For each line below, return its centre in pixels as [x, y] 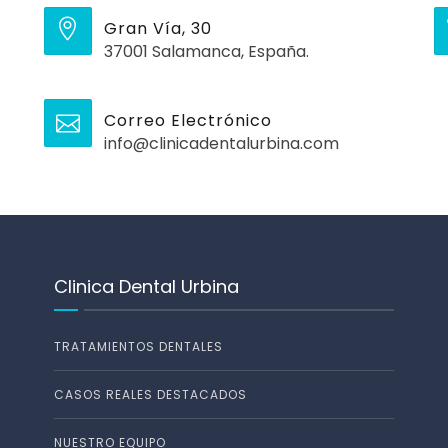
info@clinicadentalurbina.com [221, 144]
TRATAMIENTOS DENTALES [138, 347]
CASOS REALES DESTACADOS [150, 395]
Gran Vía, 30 [158, 29]
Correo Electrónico [188, 121]
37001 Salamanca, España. [206, 52]
